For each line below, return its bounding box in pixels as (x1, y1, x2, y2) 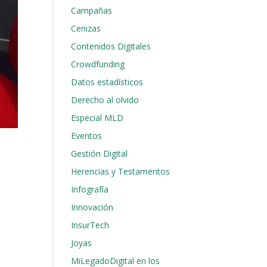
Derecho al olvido (71, 94, 139, 105)
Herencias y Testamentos (71, 166, 170, 177)
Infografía (71, 184, 109, 195)
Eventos (71, 130, 103, 141)
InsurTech (71, 219, 110, 231)
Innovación (71, 201, 114, 213)
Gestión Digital (71, 148, 128, 159)
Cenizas (71, 23, 101, 34)
